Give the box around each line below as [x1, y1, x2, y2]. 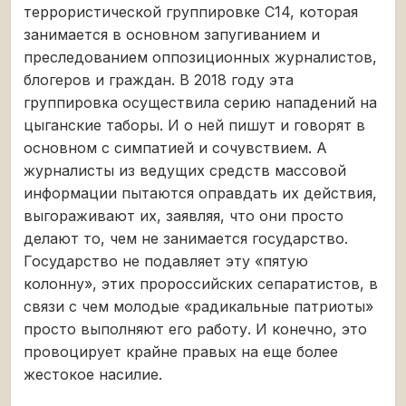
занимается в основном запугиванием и [24, 24, 320, 43]
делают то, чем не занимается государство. [24, 228, 348, 247]
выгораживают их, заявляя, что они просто [24, 206, 343, 225]
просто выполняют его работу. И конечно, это [24, 319, 367, 338]
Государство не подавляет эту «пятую [24, 251, 308, 270]
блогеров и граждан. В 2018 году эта [24, 70, 294, 89]
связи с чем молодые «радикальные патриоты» [24, 296, 373, 315]
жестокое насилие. [24, 364, 162, 383]
